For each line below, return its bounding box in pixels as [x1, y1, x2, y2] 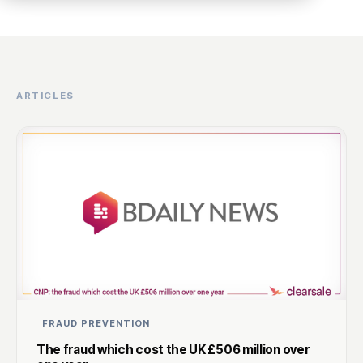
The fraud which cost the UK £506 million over [36, 341, 310, 357]
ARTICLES [16, 89, 75, 101]
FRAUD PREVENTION [42, 317, 151, 329]
